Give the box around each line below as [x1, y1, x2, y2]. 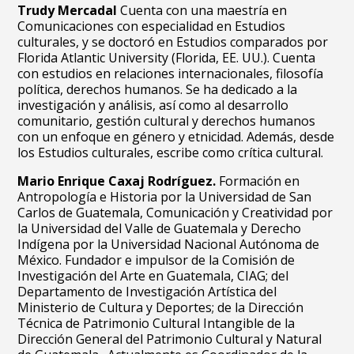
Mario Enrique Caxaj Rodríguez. [17, 172, 217, 190]
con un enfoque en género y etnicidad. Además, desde [17, 128, 335, 145]
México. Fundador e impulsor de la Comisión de [17, 251, 296, 269]
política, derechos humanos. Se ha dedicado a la [17, 81, 298, 98]
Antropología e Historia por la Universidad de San [17, 188, 312, 205]
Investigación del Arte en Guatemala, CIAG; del [17, 267, 289, 284]
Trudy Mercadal [17, 2, 118, 19]
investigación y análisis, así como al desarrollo [17, 96, 289, 114]
